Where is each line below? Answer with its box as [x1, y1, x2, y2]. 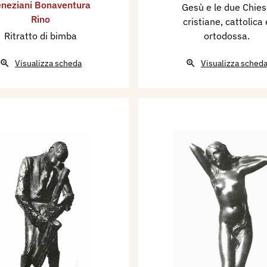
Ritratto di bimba [4, 30, 77, 42]
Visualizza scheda [15, 58, 82, 69]
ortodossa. [203, 30, 250, 42]
